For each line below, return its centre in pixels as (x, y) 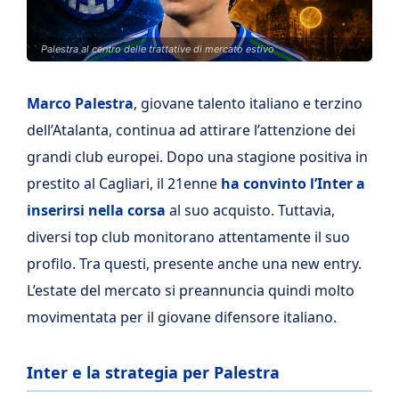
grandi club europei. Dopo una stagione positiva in (197, 157)
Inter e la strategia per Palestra (153, 372)
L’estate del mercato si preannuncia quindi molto (191, 290)
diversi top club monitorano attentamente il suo (188, 237)
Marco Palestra (80, 103)
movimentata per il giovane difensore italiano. (182, 317)
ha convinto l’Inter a (293, 183)
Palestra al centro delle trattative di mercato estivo (158, 49)
